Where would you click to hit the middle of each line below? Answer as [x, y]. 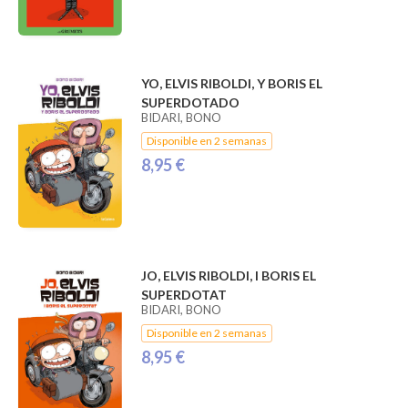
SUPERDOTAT [184, 295]
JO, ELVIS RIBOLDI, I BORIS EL [228, 276]
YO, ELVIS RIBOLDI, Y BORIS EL [231, 84]
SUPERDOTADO [190, 103]
